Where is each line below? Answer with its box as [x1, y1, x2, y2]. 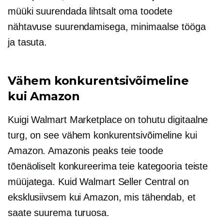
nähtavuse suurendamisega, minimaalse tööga [8, 21, 206, 32]
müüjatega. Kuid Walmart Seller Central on [8, 176, 189, 187]
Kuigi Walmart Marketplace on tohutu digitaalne [8, 114, 208, 125]
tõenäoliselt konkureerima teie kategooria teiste [8, 161, 208, 171]
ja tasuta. [8, 37, 47, 47]
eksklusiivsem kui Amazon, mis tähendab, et [8, 192, 196, 202]
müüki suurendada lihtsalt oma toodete [8, 6, 173, 16]
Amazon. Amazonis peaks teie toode [8, 145, 163, 156]
